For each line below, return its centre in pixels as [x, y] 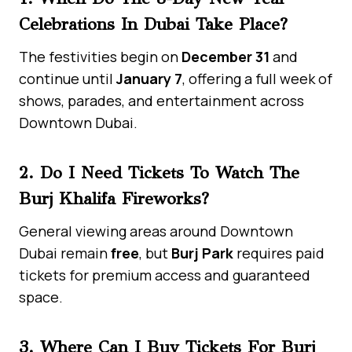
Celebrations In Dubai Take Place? [153, 24]
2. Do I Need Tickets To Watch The [159, 172]
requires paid [279, 253]
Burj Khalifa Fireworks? [114, 198]
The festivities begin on [100, 56]
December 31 [225, 56]
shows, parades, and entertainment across [161, 100]
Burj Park [202, 253]
